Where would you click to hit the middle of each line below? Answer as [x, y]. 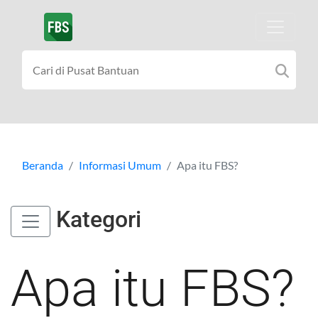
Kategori [96, 220]
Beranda [43, 165]
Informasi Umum [120, 165]
